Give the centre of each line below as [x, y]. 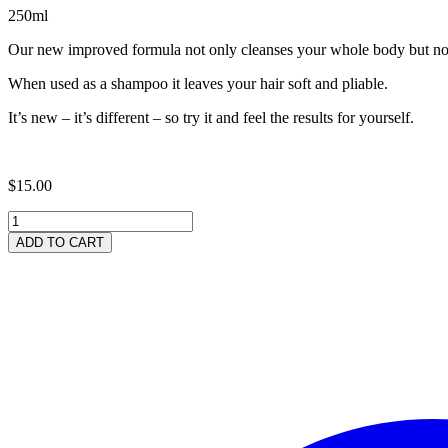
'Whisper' [36, 254]
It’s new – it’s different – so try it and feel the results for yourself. [211, 117]
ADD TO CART [60, 242]
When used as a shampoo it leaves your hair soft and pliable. [198, 83]
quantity [32, 326]
